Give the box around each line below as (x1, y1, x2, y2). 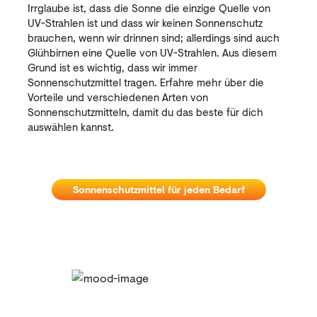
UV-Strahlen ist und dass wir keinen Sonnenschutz (28, 15, 263, 30)
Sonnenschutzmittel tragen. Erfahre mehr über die (28, 74, 264, 90)
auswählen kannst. (28, 119, 114, 134)
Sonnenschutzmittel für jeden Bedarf (72, 182, 245, 197)
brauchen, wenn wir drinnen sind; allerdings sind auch (28, 30, 279, 45)
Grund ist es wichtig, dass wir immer (28, 59, 197, 75)
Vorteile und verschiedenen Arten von (28, 89, 208, 105)
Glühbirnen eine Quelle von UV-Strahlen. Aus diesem (28, 45, 277, 60)
